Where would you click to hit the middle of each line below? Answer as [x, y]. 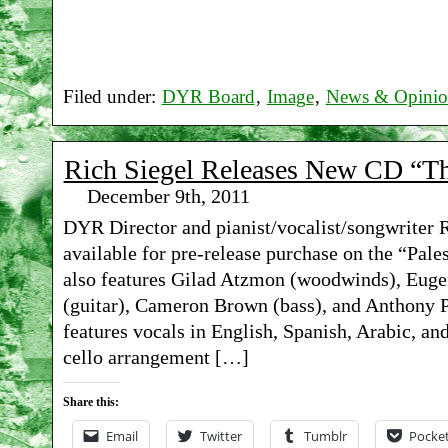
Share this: [90, 401]
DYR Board [208, 96]
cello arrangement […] [155, 356]
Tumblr [325, 435]
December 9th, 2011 [168, 195]
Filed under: [111, 96]
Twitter [220, 435]
